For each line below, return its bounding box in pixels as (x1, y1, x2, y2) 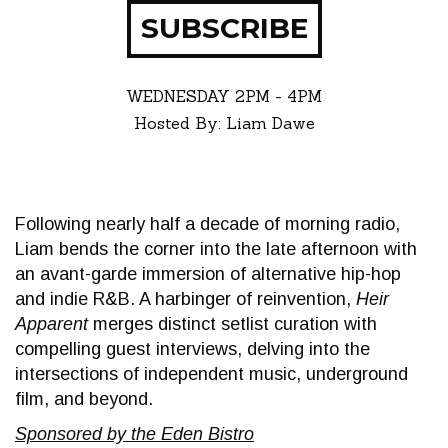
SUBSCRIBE (140, 11, 308, 46)
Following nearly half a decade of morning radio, (15, 214, 400, 235)
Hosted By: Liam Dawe (133, 113, 315, 134)
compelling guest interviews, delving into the (15, 339, 370, 360)
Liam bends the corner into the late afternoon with (15, 239, 417, 260)
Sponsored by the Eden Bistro (15, 424, 254, 445)
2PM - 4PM (235, 86, 322, 107)
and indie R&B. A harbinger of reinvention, (15, 289, 356, 310)
